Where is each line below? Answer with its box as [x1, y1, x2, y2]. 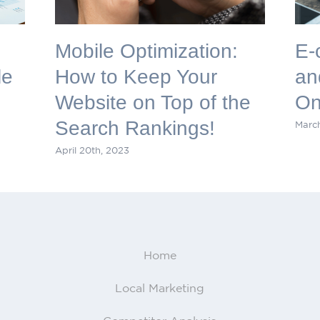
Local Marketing [115, 281, 205, 294]
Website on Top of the [54, 91, 251, 114]
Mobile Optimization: [54, 39, 238, 62]
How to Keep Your [54, 65, 217, 88]
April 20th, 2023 [54, 145, 129, 156]
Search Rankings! [54, 116, 215, 139]
